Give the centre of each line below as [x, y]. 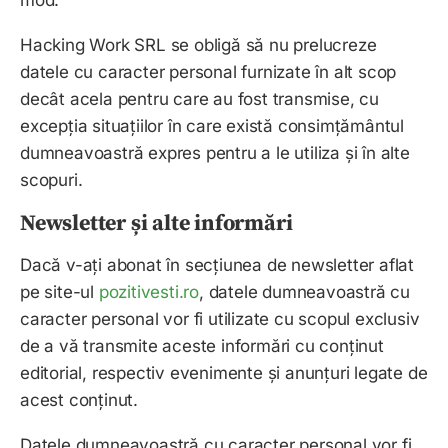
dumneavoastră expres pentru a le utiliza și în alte [215, 153]
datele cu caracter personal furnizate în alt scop [208, 72]
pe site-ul [59, 292]
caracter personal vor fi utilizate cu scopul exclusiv [220, 319]
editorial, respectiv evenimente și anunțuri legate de [224, 373]
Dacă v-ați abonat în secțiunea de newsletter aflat [217, 265]
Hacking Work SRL [93, 45]
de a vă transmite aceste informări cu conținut [202, 346]
